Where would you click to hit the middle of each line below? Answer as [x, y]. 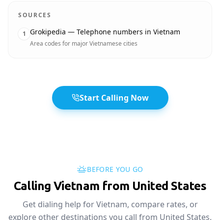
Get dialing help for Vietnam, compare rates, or [110, 204]
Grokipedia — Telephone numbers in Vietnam [105, 32]
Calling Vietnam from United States [110, 186]
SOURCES [35, 15]
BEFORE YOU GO [115, 169]
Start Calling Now [114, 98]
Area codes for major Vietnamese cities [84, 43]
